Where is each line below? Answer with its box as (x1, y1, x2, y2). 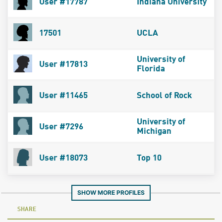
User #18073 (37, 154, 88, 163)
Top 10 (136, 154, 162, 163)
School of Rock (136, 91, 192, 100)
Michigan (136, 127, 171, 136)
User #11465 (37, 91, 88, 100)
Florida (136, 64, 165, 73)
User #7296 (37, 122, 83, 131)
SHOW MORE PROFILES (77, 188, 145, 196)
